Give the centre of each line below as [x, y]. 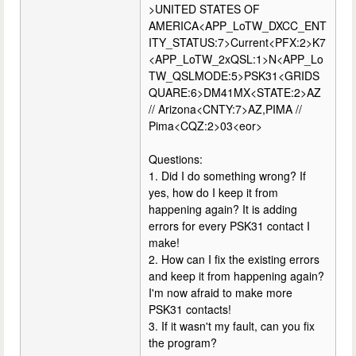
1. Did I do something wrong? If [227, 176]
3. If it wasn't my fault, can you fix [232, 326]
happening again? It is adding [223, 209]
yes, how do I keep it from [213, 192]
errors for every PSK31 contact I [229, 226]
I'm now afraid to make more [221, 292]
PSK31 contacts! [190, 309]
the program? [183, 342]
